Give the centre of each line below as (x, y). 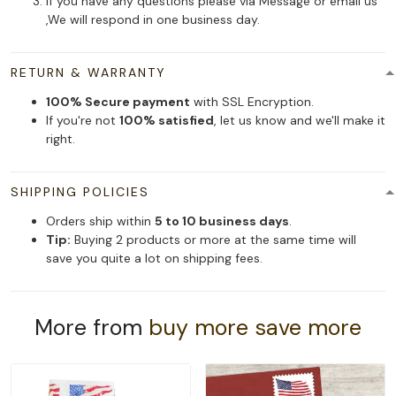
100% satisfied (167, 121)
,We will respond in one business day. (153, 20)
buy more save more (255, 328)
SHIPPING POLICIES (80, 192)
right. (61, 139)
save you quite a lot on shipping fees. (154, 259)
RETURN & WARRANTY (88, 73)
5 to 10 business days (222, 221)
